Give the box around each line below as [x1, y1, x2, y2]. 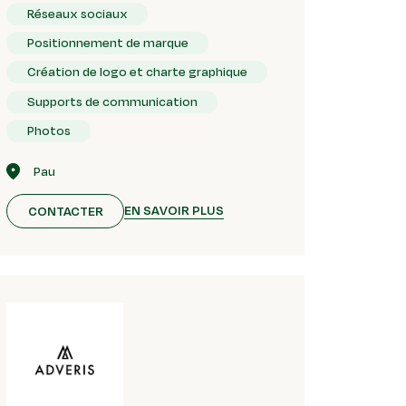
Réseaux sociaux [26, 4, 128, 23]
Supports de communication [26, 92, 198, 111]
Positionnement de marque [26, 33, 188, 52]
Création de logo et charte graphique [26, 63, 247, 82]
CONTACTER [27, 201, 103, 220]
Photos [26, 121, 71, 140]
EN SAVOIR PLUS [124, 201, 225, 220]
